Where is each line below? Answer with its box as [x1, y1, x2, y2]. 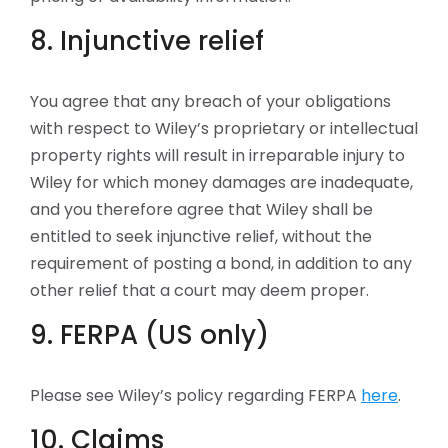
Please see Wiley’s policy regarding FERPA [30, 384, 361, 407]
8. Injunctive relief [30, 23, 264, 59]
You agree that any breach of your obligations [30, 90, 391, 113]
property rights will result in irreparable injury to [30, 144, 405, 167]
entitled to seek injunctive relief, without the [30, 225, 372, 248]
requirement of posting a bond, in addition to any [30, 252, 412, 275]
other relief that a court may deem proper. [30, 279, 369, 302]
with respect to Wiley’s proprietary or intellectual [30, 117, 418, 140]
